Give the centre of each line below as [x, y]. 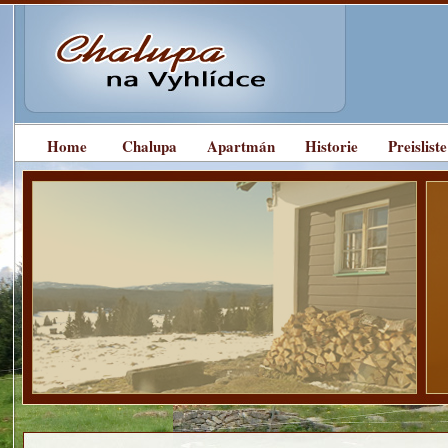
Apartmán [241, 146]
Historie [331, 146]
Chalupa [149, 146]
